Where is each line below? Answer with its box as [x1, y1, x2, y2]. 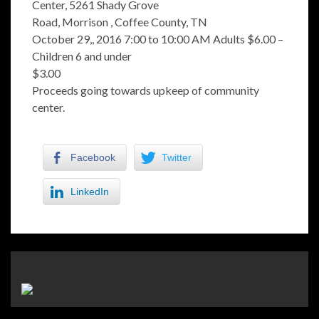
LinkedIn [70, 186, 109, 197]
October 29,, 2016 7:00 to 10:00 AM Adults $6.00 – [32, 32, 283, 46]
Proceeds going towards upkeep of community [32, 83, 259, 97]
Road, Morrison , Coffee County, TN [32, 15, 207, 28]
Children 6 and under [32, 49, 132, 63]
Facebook [70, 152, 115, 163]
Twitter [162, 152, 192, 163]
